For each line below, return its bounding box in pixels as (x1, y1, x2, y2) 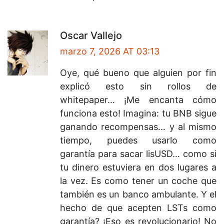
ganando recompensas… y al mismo (60, 121, 216, 132)
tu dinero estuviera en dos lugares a (60, 162, 216, 173)
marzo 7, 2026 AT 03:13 (60, 46, 159, 57)
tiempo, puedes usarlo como (60, 135, 216, 146)
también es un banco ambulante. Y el (60, 189, 216, 200)
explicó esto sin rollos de (60, 81, 216, 92)
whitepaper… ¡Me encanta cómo (60, 94, 216, 105)
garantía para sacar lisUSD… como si (60, 148, 216, 159)
